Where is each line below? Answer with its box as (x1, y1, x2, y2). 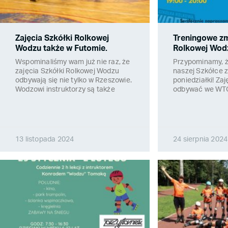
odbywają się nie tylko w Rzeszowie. (15, 77, 132, 84)
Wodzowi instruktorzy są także (15, 86, 115, 94)
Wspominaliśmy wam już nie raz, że (15, 59, 130, 66)
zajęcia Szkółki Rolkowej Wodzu (15, 68, 119, 75)
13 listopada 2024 (15, 136, 74, 144)
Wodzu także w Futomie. (15, 44, 107, 53)
